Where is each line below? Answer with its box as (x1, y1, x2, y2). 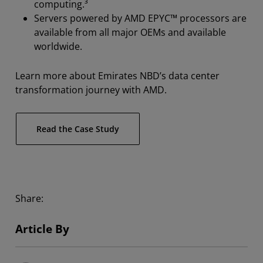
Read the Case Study (36, 123, 119, 135)
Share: (15, 192, 43, 205)
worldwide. (34, 40, 82, 53)
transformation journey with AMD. (15, 83, 167, 97)
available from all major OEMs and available (34, 26, 226, 39)
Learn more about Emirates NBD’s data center (15, 69, 220, 83)
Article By (15, 221, 69, 237)
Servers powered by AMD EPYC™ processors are (34, 12, 247, 25)
